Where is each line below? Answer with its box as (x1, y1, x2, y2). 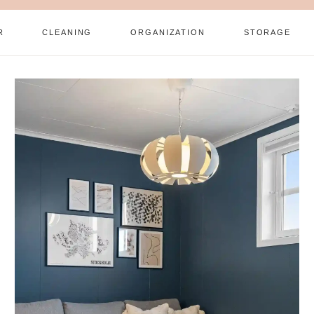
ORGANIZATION (130, 28, 205, 36)
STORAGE (243, 28, 291, 36)
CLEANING (42, 28, 93, 36)
